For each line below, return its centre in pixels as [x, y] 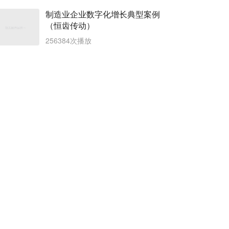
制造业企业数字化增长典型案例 [103, 14]
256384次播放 [68, 40]
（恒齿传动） [70, 25]
